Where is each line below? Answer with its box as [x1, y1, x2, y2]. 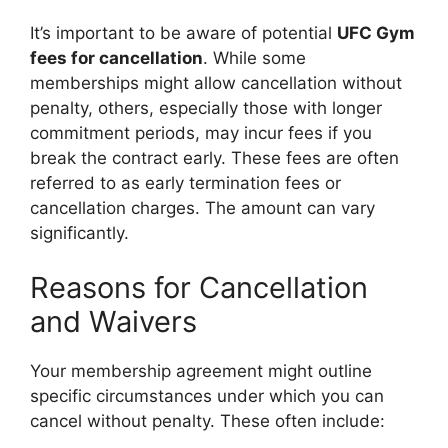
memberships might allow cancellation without [30, 72, 402, 93]
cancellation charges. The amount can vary [30, 197, 375, 218]
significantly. [30, 222, 129, 243]
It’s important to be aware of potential [30, 22, 337, 43]
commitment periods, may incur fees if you [30, 122, 372, 143]
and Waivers [30, 304, 197, 339]
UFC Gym [337, 22, 415, 43]
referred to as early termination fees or [30, 172, 341, 193]
